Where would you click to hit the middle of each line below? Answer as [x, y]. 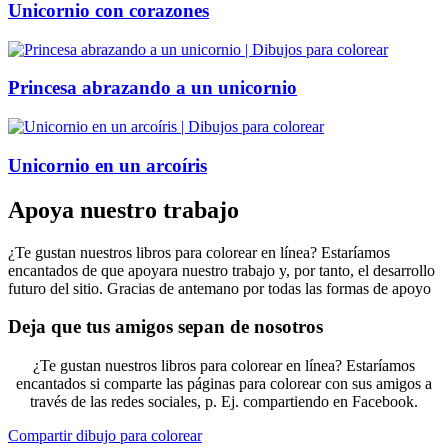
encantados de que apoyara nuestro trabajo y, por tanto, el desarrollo [221, 270]
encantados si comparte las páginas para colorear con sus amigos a [224, 384]
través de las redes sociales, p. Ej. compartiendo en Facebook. [224, 402]
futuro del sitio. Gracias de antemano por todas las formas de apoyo [219, 288]
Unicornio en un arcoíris [107, 165]
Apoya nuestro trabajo [123, 209]
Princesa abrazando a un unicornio [152, 88]
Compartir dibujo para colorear [105, 436]
